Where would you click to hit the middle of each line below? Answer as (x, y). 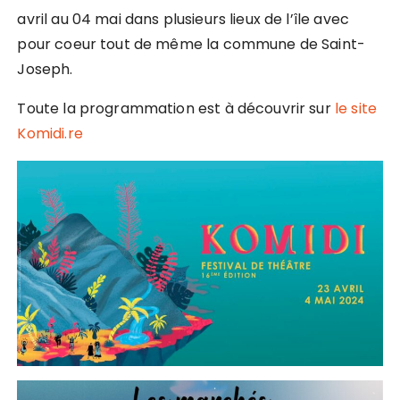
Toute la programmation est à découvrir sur (176, 109)
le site (355, 109)
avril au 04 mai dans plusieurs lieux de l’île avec (183, 20)
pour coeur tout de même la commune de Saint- (192, 45)
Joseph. (45, 70)
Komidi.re (50, 134)
